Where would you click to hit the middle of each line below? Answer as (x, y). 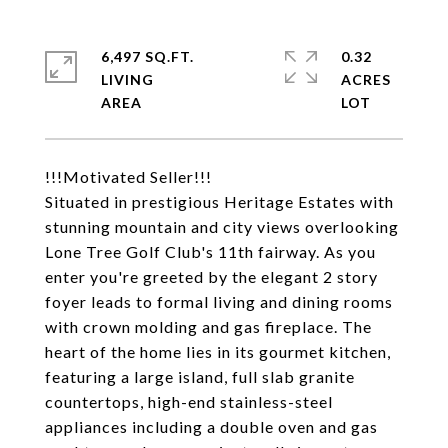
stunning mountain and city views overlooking (222, 226)
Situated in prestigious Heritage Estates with (219, 201)
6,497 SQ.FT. (147, 56)
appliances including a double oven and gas (211, 426)
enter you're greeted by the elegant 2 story (211, 276)
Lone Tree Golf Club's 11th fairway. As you (210, 251)
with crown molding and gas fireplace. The (208, 326)
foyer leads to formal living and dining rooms (219, 301)
